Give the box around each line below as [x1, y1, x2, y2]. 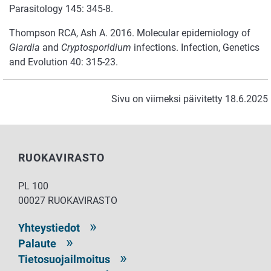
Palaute [18, 237, 56, 250]
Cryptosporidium [61, 42, 131, 54]
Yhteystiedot [18, 221, 80, 235]
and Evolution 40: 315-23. [9, 56, 118, 68]
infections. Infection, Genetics [131, 42, 260, 54]
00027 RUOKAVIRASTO [18, 195, 117, 207]
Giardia [9, 42, 40, 54]
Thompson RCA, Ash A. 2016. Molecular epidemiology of [9, 27, 250, 39]
